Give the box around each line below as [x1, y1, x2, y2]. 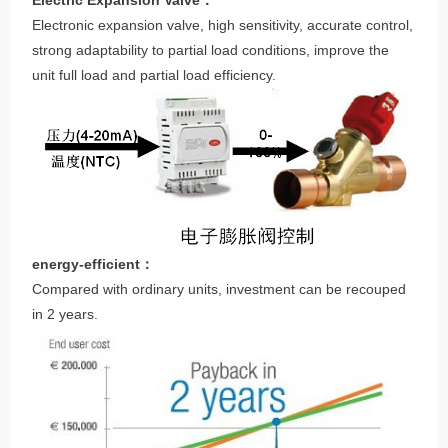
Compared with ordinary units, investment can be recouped [32, 281, 407, 298]
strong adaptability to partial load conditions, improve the [32, 42, 390, 59]
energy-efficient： [32, 256, 155, 273]
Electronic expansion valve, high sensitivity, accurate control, [32, 17, 414, 34]
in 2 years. [32, 306, 99, 323]
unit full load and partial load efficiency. [32, 67, 277, 84]
